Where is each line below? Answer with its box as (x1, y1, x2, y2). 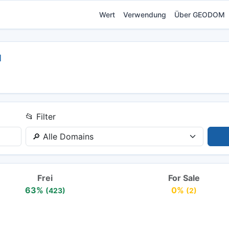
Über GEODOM (174, 10, 225, 19)
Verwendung (123, 10, 167, 19)
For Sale (168, 172, 200, 183)
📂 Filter (25, 111, 56, 122)
